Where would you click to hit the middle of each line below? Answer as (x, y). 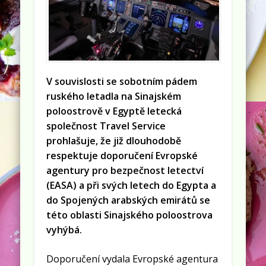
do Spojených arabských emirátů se (129, 200)
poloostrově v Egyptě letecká (114, 111)
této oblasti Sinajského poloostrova (130, 215)
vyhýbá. (64, 230)
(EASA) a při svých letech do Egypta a (132, 186)
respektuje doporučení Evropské (122, 156)
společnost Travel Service (106, 126)
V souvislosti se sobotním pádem (122, 82)
